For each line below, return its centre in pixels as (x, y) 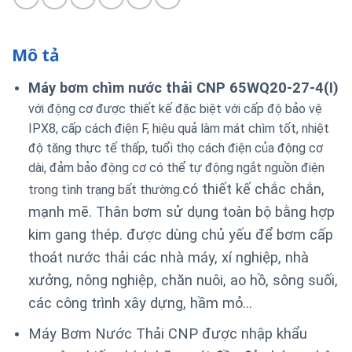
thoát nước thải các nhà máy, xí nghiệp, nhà (168, 258)
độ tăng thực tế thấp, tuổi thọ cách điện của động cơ (175, 148)
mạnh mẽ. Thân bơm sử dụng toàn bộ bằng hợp (181, 212)
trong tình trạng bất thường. (105, 190)
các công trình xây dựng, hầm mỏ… (140, 303)
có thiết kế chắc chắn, (253, 189)
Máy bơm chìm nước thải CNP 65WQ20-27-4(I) (183, 88)
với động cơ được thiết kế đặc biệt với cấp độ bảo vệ (175, 109)
